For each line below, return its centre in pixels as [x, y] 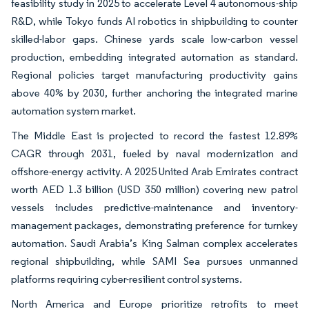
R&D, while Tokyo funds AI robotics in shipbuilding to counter [154, 21]
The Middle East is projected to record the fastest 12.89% [154, 135]
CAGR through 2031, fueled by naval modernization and [154, 153]
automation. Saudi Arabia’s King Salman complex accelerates [154, 243]
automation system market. [73, 110]
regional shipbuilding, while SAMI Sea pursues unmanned [154, 261]
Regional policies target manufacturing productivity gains [154, 74]
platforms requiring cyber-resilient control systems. [127, 279]
